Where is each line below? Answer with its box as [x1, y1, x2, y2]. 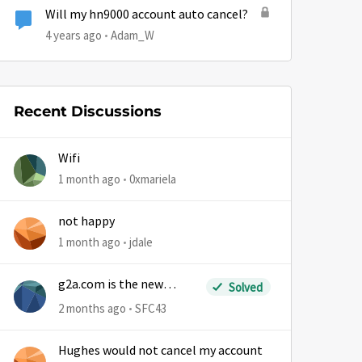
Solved [228, 279, 263, 295]
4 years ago [45, 27, 102, 43]
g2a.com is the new [58, 276, 163, 293]
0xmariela [129, 171, 176, 187]
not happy [58, 213, 115, 229]
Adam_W [111, 27, 154, 43]
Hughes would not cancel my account [58, 343, 263, 359]
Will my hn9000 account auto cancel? [45, 6, 248, 23]
